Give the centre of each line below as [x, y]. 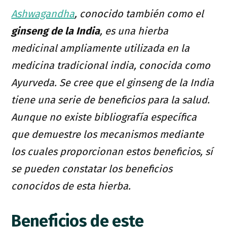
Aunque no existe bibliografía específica [104, 117]
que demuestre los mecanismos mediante [108, 134]
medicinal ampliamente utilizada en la [101, 48]
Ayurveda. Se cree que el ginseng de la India [113, 82]
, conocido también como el [139, 13]
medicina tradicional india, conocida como [111, 65]
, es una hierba [134, 31]
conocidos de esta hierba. [71, 186]
